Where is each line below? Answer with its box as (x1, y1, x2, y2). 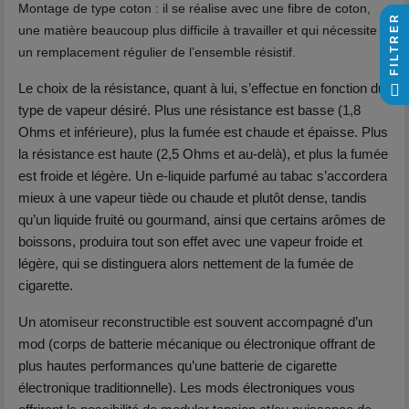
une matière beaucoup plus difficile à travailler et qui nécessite (18, 23, 377, 37)
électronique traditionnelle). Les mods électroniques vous (18, 380, 355, 395)
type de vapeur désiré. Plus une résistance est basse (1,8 (18, 102, 361, 118)
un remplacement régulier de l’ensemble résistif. (18, 45, 296, 59)
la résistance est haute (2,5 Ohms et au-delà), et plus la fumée (18, 146, 388, 162)
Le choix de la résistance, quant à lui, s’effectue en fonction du (18, 80, 385, 96)
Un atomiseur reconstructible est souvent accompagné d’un (18, 314, 372, 330)
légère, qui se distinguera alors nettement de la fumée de (18, 256, 353, 271)
